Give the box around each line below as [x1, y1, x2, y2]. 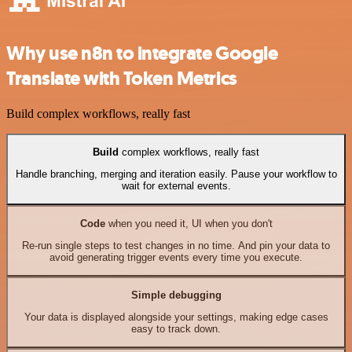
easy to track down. [131, 323, 221, 335]
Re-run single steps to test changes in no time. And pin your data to [22, 240, 330, 252]
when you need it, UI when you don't [104, 218, 273, 230]
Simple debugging [130, 289, 222, 302]
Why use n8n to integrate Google [6, 40, 278, 66]
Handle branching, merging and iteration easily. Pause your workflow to [15, 168, 337, 181]
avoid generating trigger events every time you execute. [49, 251, 302, 264]
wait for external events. [121, 180, 231, 192]
